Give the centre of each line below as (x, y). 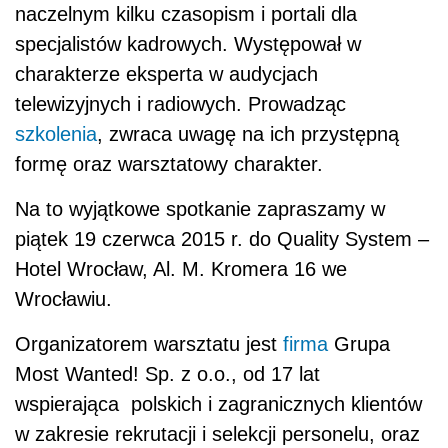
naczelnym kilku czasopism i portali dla (186, 14)
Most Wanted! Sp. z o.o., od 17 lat (167, 374)
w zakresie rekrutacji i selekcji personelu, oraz (217, 434)
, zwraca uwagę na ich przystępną (248, 134)
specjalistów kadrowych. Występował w (188, 44)
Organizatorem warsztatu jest (149, 344)
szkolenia (56, 134)
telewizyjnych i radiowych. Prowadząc (180, 104)
